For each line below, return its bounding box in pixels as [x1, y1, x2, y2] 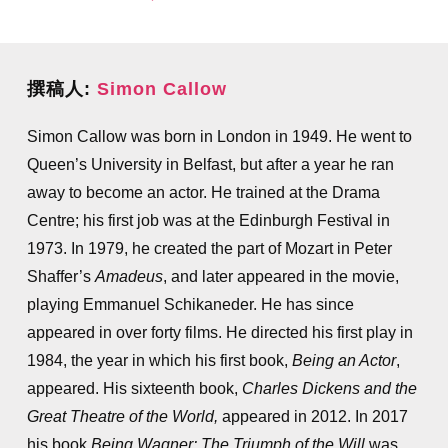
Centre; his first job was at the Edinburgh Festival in [26, 212, 390, 229]
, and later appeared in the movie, [162, 268, 399, 285]
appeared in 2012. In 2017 [217, 408, 408, 425]
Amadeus [94, 268, 163, 285]
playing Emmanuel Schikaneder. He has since [26, 296, 354, 313]
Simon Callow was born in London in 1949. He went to [26, 128, 412, 145]
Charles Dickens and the [241, 380, 417, 397]
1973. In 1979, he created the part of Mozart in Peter [26, 240, 392, 257]
